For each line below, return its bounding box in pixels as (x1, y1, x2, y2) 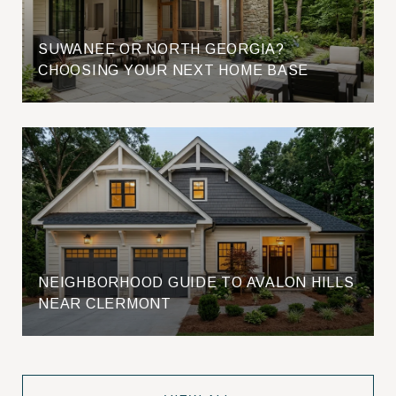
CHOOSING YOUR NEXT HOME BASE (38, 62, 308, 78)
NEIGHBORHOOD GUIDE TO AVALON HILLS (38, 274, 354, 290)
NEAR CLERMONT (38, 295, 171, 311)
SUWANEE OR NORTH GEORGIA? (38, 41, 285, 57)
